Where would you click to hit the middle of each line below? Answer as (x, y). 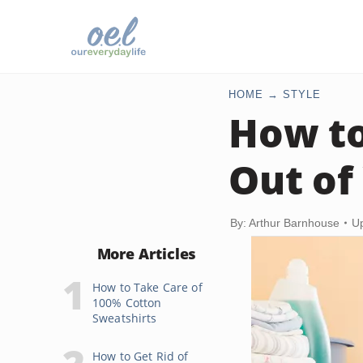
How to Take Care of (147, 287)
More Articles (147, 254)
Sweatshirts (125, 318)
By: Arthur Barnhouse (285, 223)
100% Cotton (127, 303)
